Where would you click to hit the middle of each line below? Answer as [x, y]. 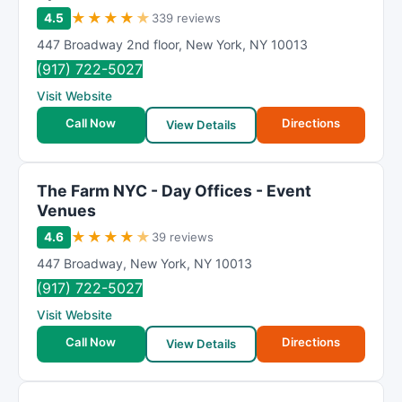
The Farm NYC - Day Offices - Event [174, 191]
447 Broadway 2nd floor [108, 44]
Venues [66, 210]
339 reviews [186, 18]
